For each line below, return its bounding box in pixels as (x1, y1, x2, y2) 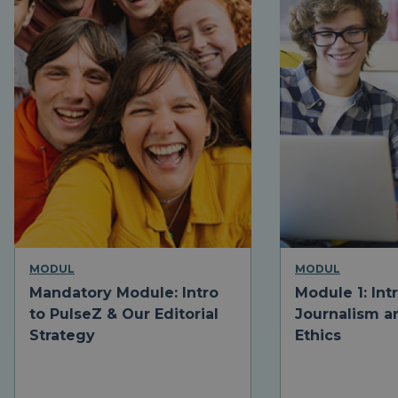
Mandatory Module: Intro (29, 284, 219, 302)
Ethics (295, 327, 341, 345)
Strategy (29, 327, 95, 345)
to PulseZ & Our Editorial (29, 306, 219, 323)
